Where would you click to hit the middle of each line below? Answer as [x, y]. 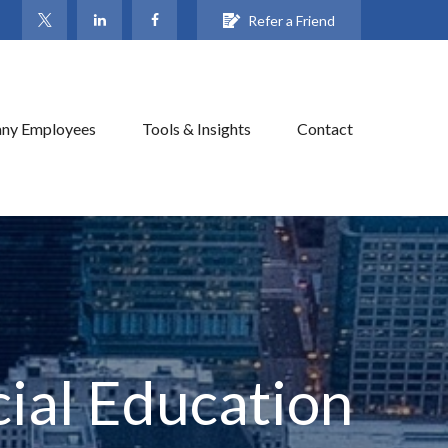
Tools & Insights [196, 128]
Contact [325, 128]
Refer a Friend [291, 20]
